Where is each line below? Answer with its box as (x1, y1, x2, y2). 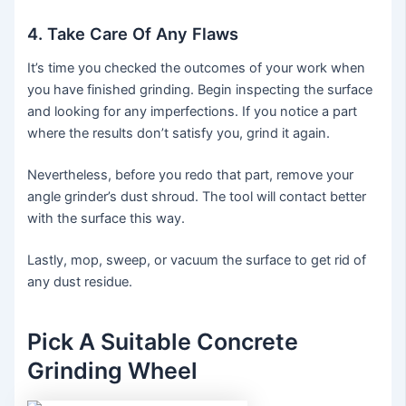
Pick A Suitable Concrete (27, 327, 299, 355)
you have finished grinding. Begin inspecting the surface (27, 82, 373, 99)
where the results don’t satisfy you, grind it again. (27, 125, 331, 142)
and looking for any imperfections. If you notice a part (27, 103, 358, 121)
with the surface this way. (27, 210, 186, 227)
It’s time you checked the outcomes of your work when (27, 60, 366, 77)
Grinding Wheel (27, 356, 198, 384)
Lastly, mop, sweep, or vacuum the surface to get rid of (27, 252, 367, 269)
